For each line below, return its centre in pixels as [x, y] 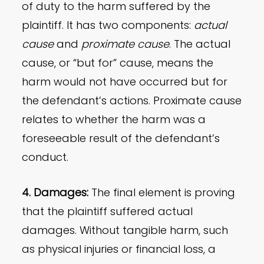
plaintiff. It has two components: [108, 25]
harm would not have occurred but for [125, 82]
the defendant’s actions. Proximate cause [132, 101]
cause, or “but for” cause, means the [118, 63]
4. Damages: [55, 193]
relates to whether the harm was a [114, 120]
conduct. [45, 157]
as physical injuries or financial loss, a [119, 249]
